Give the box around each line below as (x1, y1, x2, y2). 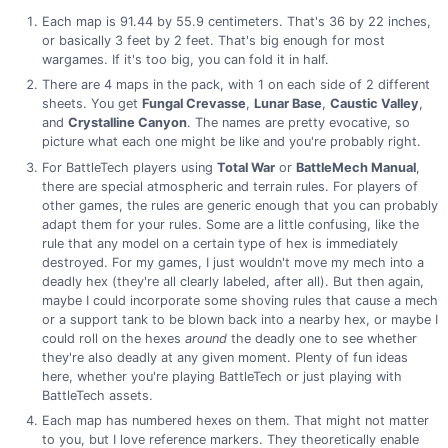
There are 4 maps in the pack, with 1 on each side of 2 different (41, 77, 430, 93)
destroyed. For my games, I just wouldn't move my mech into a (41, 254, 424, 270)
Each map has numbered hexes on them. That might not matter (41, 412, 429, 428)
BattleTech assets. (41, 387, 153, 403)
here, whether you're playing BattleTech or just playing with (41, 368, 402, 384)
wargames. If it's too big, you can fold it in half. (41, 51, 329, 67)
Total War (216, 159, 275, 175)
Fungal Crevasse (141, 96, 246, 112)
